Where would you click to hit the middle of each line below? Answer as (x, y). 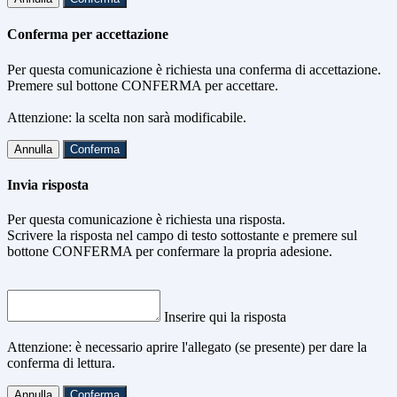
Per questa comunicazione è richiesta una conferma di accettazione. (194, 69)
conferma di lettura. (61, 363)
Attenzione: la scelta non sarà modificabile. (127, 117)
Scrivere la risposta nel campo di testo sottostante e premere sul (182, 236)
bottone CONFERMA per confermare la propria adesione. (170, 252)
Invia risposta (48, 184)
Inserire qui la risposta (225, 317)
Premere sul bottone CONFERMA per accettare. (143, 85)
